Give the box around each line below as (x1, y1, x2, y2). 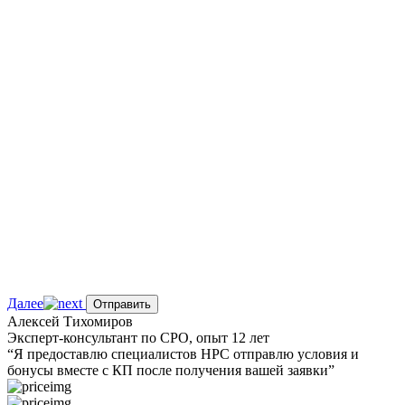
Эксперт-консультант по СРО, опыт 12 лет (7, 329, 269, 345)
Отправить (93, 297, 151, 311)
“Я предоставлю (7, 345, 111, 362)
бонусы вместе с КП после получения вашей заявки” (7, 362, 334, 378)
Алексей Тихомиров (7, 313, 133, 329)
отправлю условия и (230, 345, 359, 362)
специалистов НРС (111, 345, 230, 362)
